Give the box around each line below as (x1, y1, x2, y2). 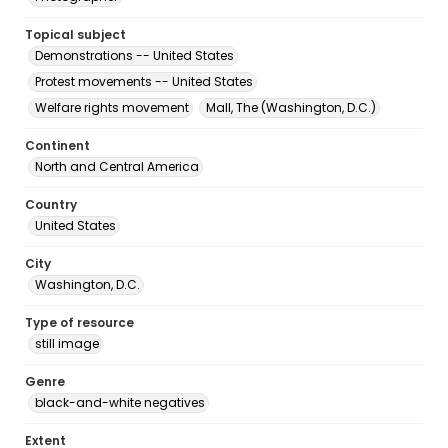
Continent (25, 137, 90, 154)
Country (25, 196, 77, 213)
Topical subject (25, 26, 126, 43)
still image (35, 335, 99, 352)
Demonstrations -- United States (35, 47, 234, 64)
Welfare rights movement (35, 99, 189, 116)
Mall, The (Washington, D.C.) (206, 99, 376, 116)
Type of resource (25, 314, 134, 331)
